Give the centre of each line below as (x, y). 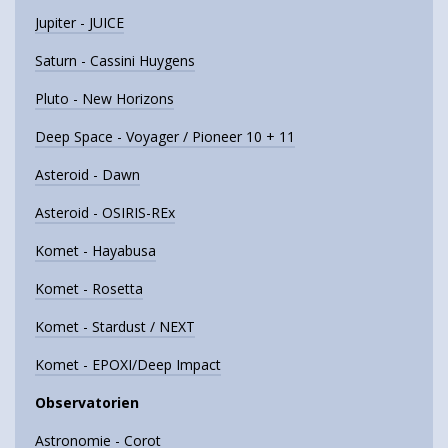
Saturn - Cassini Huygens (115, 60)
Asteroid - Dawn (87, 174)
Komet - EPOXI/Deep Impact (128, 364)
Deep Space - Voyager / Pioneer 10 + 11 (165, 136)
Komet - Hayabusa (95, 250)
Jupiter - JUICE (79, 22)
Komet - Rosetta (89, 288)
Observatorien (87, 402)
